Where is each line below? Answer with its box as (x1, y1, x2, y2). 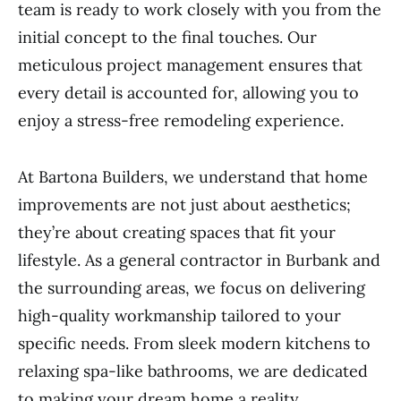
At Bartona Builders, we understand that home (18, 166, 368, 187)
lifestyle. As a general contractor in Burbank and (18, 250, 380, 270)
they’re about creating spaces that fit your (18, 222, 336, 243)
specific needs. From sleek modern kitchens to (18, 333, 371, 354)
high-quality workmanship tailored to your (18, 305, 341, 326)
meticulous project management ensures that (18, 55, 363, 75)
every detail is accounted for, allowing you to (18, 82, 359, 103)
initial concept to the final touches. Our (18, 27, 317, 47)
